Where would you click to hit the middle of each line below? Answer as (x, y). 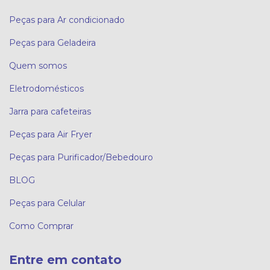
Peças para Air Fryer (51, 135)
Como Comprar (41, 226)
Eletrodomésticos (46, 89)
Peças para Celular (47, 203)
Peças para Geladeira (52, 43)
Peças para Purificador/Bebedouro (81, 158)
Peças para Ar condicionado (67, 20)
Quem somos (38, 66)
